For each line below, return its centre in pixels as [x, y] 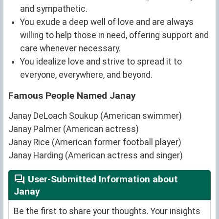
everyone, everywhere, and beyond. [86, 75]
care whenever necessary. [70, 48]
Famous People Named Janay [72, 95]
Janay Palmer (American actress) [74, 129]
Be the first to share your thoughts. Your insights [107, 211]
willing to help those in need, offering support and [114, 35]
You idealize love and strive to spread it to [101, 61]
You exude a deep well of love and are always [107, 22]
